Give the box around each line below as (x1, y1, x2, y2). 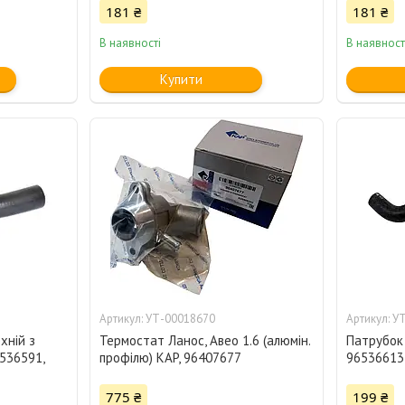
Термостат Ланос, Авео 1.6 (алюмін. (99, 332, 311, 350)
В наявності (99, 35, 162, 52)
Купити (159, 71, 202, 89)
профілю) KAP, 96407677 (99, 349, 242, 367)
